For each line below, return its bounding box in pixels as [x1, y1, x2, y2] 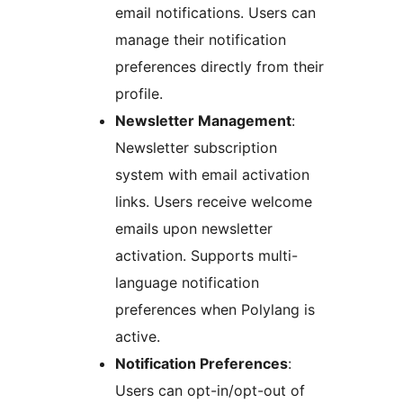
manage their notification [115, 31, 286, 49]
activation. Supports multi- [115, 246, 298, 265]
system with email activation [115, 166, 309, 184]
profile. [115, 85, 163, 103]
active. [115, 327, 160, 346]
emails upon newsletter [115, 219, 273, 238]
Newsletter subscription [115, 139, 277, 157]
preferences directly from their [115, 58, 324, 76]
